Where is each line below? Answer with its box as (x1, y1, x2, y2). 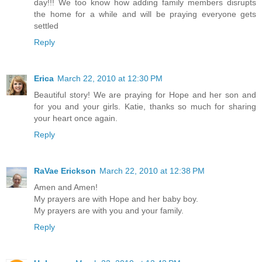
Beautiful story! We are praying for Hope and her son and (34, 89, 256, 99)
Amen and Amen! (34, 182, 98, 192)
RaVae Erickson (34, 166, 96, 175)
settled (34, 20, 58, 30)
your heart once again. (34, 113, 118, 123)
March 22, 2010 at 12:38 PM (99, 166, 205, 175)
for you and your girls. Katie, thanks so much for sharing (34, 101, 256, 111)
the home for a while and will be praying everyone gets (34, 9, 256, 19)
